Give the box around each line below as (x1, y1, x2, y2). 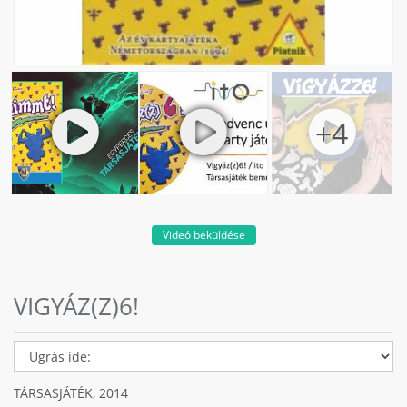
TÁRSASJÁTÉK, (14, 383, 99, 402)
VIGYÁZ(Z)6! (14, 289, 139, 323)
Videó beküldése (162, 226, 245, 243)
